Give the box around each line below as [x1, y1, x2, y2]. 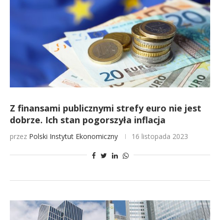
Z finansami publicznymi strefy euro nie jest [10, 102, 201, 114]
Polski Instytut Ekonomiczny [29, 132, 118, 141]
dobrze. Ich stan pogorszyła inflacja [10, 114, 165, 126]
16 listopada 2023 [132, 132, 188, 141]
